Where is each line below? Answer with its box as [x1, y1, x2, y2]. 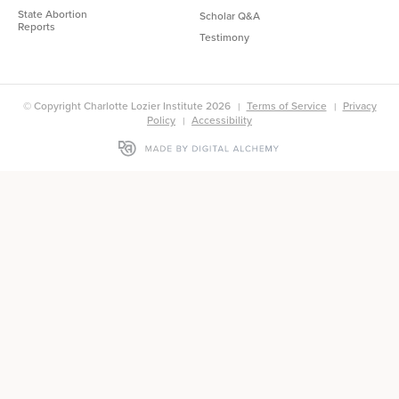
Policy [147, 111, 175, 127]
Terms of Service [246, 97, 327, 113]
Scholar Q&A [199, 7, 260, 23]
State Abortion [18, 5, 87, 21]
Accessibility [191, 111, 252, 127]
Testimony [199, 28, 249, 45]
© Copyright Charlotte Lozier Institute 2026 [22, 97, 233, 113]
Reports [18, 18, 55, 34]
